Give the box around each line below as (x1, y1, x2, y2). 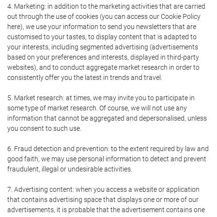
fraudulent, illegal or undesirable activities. (7, 165, 132, 173)
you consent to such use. (7, 124, 81, 132)
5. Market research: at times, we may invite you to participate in (7, 94, 195, 102)
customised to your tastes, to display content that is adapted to (7, 33, 197, 41)
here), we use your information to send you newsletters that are (7, 23, 196, 31)
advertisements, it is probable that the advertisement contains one (7, 206, 205, 214)
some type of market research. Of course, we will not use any (7, 104, 187, 112)
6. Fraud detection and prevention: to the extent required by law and (7, 145, 209, 153)
